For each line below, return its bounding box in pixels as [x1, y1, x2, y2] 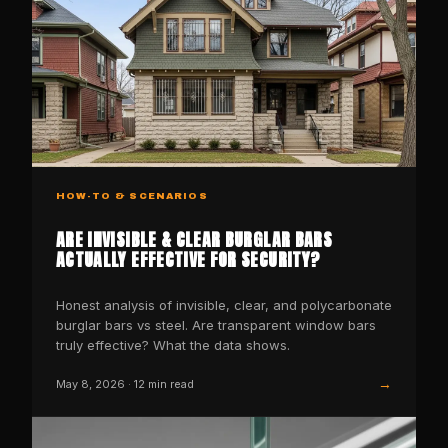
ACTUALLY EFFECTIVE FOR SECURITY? [56, 246, 321, 274]
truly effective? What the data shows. [56, 337, 290, 354]
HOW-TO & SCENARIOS [56, 190, 208, 201]
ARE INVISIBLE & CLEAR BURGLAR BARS [56, 226, 332, 254]
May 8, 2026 [56, 376, 125, 391]
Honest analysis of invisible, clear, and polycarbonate [56, 297, 392, 314]
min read [145, 376, 194, 391]
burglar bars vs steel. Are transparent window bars [56, 317, 376, 334]
